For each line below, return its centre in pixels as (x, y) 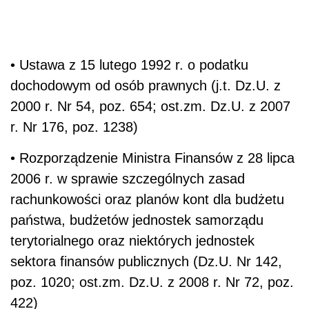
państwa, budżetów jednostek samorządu (137, 220)
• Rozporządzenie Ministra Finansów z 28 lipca (152, 158)
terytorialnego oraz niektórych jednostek (132, 240)
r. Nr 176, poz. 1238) (74, 127)
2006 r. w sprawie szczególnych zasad (128, 178)
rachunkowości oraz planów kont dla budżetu (147, 199)
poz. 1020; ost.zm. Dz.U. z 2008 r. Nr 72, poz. (152, 282)
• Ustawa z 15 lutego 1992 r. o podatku (129, 64)
